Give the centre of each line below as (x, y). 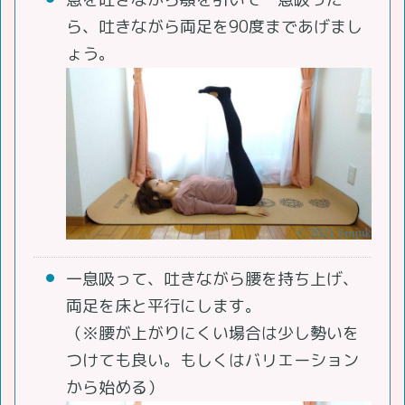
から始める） (115, 388)
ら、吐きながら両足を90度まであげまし (214, 26)
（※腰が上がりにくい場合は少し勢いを (212, 334)
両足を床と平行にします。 (164, 306)
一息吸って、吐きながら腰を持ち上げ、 (212, 279)
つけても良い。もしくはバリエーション (212, 361)
